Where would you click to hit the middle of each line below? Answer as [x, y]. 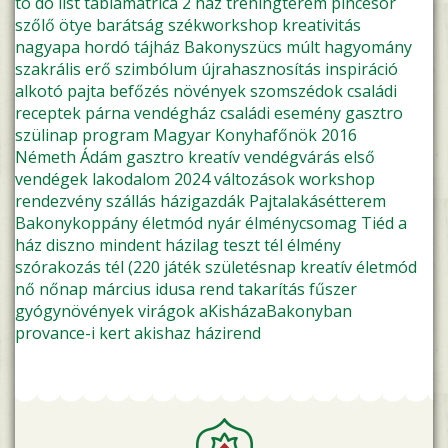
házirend [228, 333]
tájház [157, 47]
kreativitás [321, 25]
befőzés [139, 91]
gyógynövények [74, 311]
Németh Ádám [68, 157]
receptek [48, 113]
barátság [130, 25]
